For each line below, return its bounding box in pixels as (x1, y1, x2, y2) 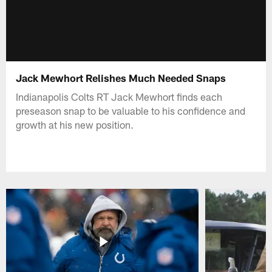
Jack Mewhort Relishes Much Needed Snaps (16, 71, 226, 84)
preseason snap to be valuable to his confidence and (16, 104, 246, 117)
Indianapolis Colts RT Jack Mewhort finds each (16, 90, 223, 103)
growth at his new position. (16, 118, 134, 131)
